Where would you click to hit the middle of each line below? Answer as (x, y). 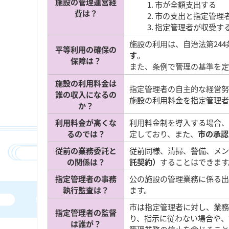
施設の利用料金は (86, 83)
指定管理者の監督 (86, 212)
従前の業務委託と (86, 150)
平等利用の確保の (86, 49)
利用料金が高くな (86, 122)
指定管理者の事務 (86, 178)
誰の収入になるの (86, 94)
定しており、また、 (164, 133)
